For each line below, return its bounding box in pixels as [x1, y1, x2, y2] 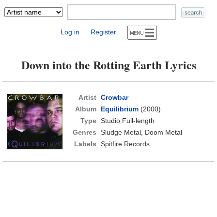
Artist [78, 93, 96, 101]
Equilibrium [100, 105, 139, 113]
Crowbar [100, 93, 128, 101]
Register [90, 28, 116, 36]
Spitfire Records [100, 140, 150, 148]
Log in [60, 28, 79, 36]
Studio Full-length [100, 117, 155, 124]
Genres [72, 128, 96, 136]
